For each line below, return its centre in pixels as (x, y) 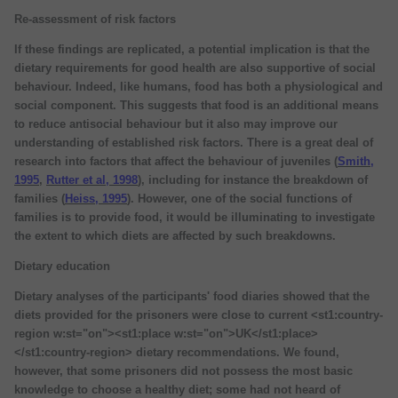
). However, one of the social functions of (239, 198)
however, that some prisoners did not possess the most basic (183, 370)
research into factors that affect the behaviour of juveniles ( (176, 161)
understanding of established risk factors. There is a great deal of (194, 142)
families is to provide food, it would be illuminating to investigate (195, 217)
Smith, (356, 161)
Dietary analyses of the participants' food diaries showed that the (192, 296)
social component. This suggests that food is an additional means (196, 105)
